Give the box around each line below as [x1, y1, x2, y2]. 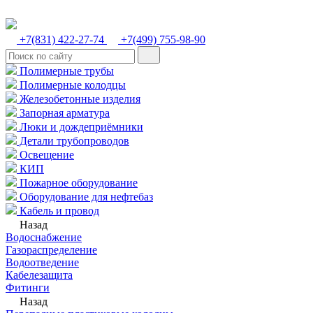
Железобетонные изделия [17, 93, 140, 105]
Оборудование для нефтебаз [17, 191, 153, 203]
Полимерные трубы [17, 65, 114, 77]
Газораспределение [6, 244, 97, 256]
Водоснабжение [6, 231, 82, 243]
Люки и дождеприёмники [17, 121, 143, 133]
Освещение [17, 149, 74, 161]
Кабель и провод [17, 205, 99, 217]
